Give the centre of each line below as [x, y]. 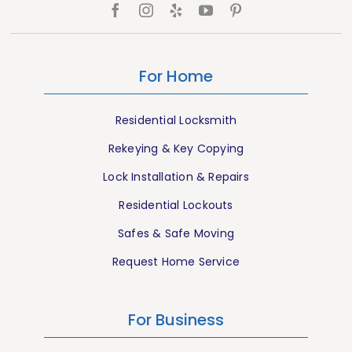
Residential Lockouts [176, 205]
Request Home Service [176, 262]
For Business [176, 319]
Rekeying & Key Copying [176, 149]
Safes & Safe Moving [176, 234]
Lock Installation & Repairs [176, 177]
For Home [176, 77]
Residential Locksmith [176, 121]
